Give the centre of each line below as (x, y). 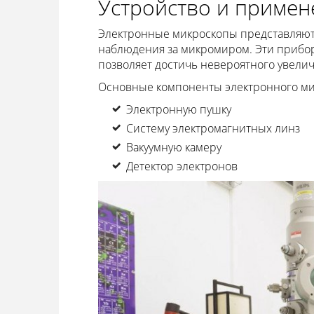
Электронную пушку (178, 110)
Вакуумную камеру (173, 148)
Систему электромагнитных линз (213, 129)
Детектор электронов (182, 166)
